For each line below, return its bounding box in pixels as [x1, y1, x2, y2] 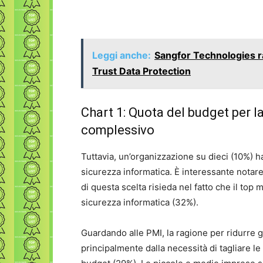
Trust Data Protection [92, 65, 191, 77]
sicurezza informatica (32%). [81, 197, 198, 208]
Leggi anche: [92, 49, 151, 61]
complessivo [81, 123, 154, 137]
